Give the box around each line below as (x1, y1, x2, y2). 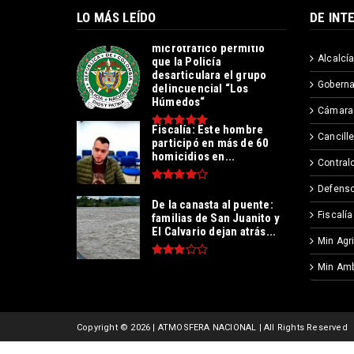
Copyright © (77, 322, 131, 333)
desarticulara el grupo (152, 67, 267, 82)
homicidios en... (152, 149, 235, 164)
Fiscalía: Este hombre (152, 122, 264, 137)
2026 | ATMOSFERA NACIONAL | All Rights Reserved (130, 322, 348, 333)
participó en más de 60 (152, 136, 269, 151)
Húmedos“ (152, 94, 205, 109)
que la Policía (152, 54, 221, 69)
